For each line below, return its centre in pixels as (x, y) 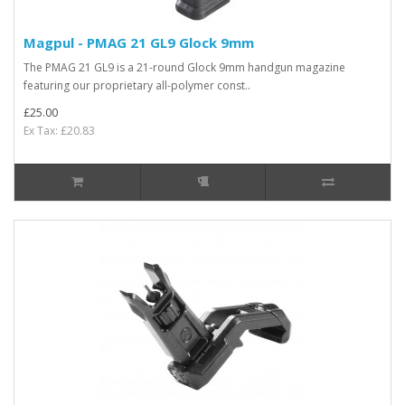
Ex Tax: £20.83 (59, 130)
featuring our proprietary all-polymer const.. (137, 85)
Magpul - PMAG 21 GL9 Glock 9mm (139, 42)
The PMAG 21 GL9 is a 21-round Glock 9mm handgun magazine (184, 67)
